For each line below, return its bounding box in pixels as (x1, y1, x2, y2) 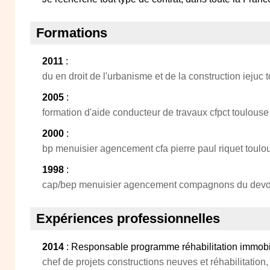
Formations (36, 25, 107, 40)
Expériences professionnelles (36, 211, 220, 226)
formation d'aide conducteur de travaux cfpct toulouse (42, 107, 269, 118)
